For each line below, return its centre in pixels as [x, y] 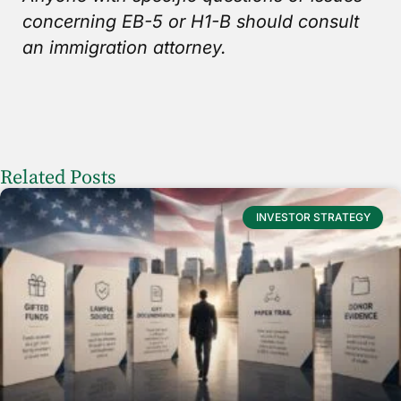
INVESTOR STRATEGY [313, 217]
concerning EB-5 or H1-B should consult [191, 22]
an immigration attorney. [124, 48]
